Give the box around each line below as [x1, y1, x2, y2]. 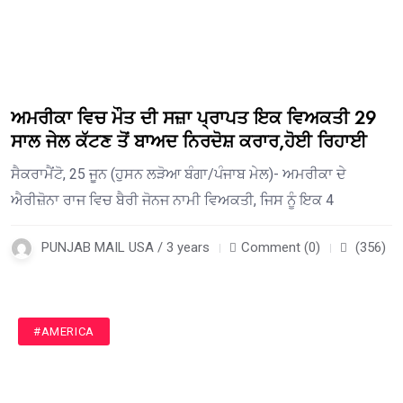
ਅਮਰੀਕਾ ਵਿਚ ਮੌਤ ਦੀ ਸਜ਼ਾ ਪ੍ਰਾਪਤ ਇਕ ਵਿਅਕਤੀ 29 [11, 105, 377, 132]
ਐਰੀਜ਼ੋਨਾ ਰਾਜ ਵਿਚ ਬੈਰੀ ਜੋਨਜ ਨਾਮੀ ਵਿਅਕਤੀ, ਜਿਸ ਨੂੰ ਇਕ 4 [11, 192, 334, 210]
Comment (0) [241, 239, 320, 256]
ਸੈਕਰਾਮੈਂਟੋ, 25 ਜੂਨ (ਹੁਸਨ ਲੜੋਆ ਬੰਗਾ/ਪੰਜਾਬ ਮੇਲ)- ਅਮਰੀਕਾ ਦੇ [11, 166, 346, 184]
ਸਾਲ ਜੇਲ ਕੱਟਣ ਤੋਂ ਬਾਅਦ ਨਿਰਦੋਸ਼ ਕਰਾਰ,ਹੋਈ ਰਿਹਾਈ [11, 129, 367, 156]
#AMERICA [33, 325, 94, 339]
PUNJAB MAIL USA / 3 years [41, 239, 210, 256]
